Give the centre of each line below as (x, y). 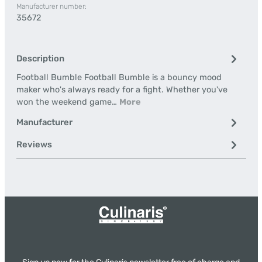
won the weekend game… (68, 102)
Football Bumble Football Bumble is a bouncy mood (119, 77)
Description (40, 58)
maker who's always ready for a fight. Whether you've (122, 90)
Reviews (34, 144)
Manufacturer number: (51, 6)
